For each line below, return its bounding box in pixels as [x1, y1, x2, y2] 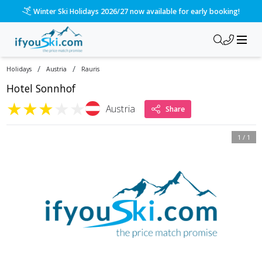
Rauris [81, 65, 99, 74]
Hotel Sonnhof [6, 81, 75, 96]
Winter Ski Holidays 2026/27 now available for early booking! [33, 6, 240, 16]
